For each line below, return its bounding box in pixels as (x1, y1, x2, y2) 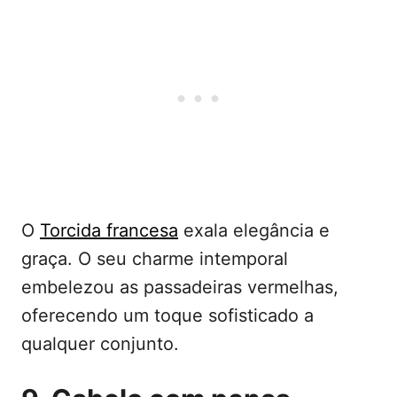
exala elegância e (178, 220, 330, 242)
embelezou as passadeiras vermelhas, (21, 276, 339, 299)
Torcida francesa (40, 220, 178, 242)
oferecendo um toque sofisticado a (21, 305, 314, 327)
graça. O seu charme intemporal (21, 248, 288, 270)
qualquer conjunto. (21, 333, 179, 355)
